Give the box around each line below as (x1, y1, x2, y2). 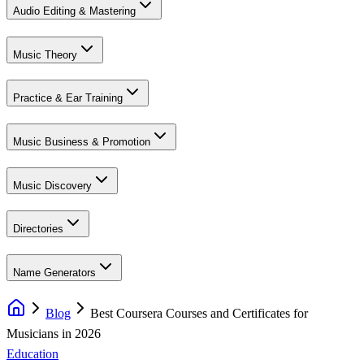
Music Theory (13, 48, 77, 61)
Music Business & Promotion (13, 136, 150, 149)
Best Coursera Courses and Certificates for (90, 305, 308, 320)
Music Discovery (13, 179, 92, 192)
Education (6, 346, 58, 361)
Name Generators (13, 266, 96, 279)
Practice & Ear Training (13, 92, 123, 105)
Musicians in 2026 (6, 326, 101, 340)
